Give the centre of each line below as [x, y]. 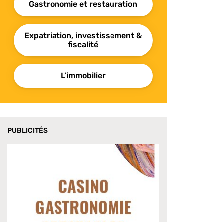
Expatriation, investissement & [83, 36]
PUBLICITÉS [28, 131]
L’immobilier [83, 76]
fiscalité [83, 45]
